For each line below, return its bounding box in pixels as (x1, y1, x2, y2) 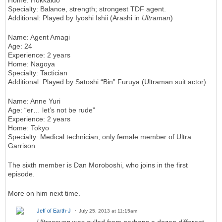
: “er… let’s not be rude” (20, 106, 95, 114)
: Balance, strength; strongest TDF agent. (36, 5, 166, 13)
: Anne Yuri (27, 97, 60, 106)
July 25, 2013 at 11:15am (79, 208, 137, 214)
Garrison (8, 142, 35, 150)
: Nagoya (27, 60, 55, 68)
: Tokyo (27, 124, 49, 132)
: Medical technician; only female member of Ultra (36, 133, 191, 141)
